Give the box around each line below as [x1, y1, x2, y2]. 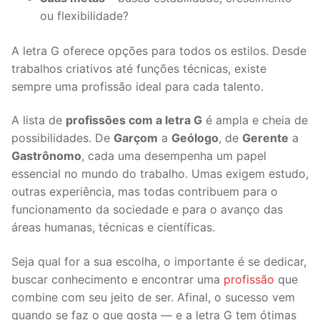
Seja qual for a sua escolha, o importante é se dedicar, [11, 254, 306, 269]
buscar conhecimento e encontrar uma [11, 272, 224, 287]
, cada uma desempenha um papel [81, 149, 266, 164]
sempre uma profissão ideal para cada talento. [11, 79, 264, 94]
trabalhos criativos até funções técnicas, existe [11, 61, 266, 76]
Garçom [114, 131, 158, 146]
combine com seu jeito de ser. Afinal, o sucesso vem [11, 290, 295, 305]
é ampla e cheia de [202, 113, 308, 128]
